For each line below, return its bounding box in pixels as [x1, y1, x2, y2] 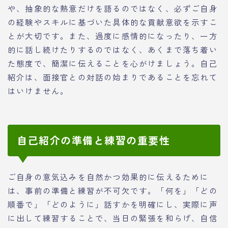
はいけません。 [8, 84, 69, 96]
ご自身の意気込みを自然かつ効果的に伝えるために [8, 170, 209, 182]
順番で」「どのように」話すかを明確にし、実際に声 [8, 198, 218, 210]
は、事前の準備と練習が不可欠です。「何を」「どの [8, 184, 218, 196]
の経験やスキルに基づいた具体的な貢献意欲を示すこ [8, 16, 218, 27]
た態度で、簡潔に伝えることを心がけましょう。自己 [8, 57, 218, 69]
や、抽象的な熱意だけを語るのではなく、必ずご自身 [8, 2, 218, 14]
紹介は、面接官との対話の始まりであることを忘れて [8, 71, 218, 82]
